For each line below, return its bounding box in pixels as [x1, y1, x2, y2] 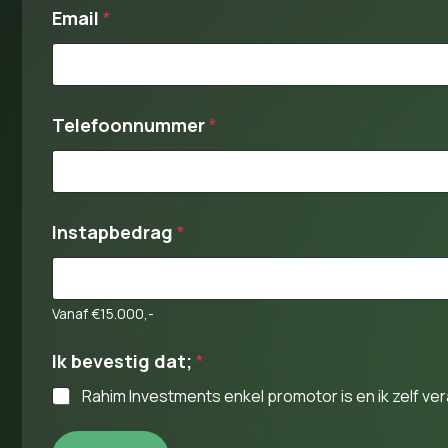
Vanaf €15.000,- [52, 304, 154, 323]
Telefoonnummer [52, 113, 209, 137]
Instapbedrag [52, 220, 177, 244]
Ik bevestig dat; [52, 349, 196, 373]
